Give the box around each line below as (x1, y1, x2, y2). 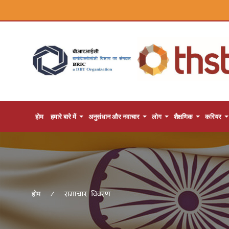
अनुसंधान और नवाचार (88, 112, 140, 121)
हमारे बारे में (51, 112, 76, 121)
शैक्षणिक (174, 112, 193, 121)
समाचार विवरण (64, 187, 110, 200)
